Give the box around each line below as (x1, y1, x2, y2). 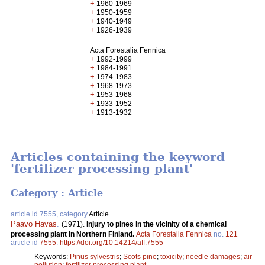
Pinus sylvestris (70, 252, 119, 261)
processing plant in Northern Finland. (11, 230, 136, 238)
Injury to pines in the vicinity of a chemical (86, 219, 227, 228)
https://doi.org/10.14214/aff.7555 (60, 238, 163, 247)
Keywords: (34, 252, 70, 261)
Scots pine (123, 252, 157, 261)
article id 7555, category (11, 209, 89, 218)
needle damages (186, 252, 240, 261)
